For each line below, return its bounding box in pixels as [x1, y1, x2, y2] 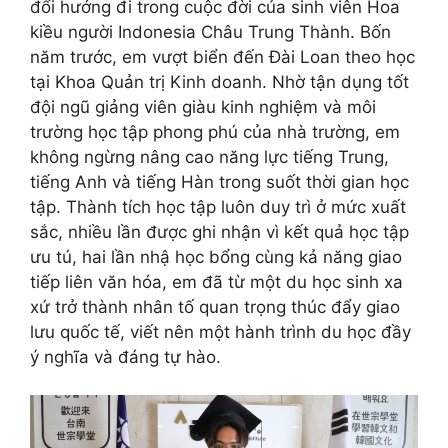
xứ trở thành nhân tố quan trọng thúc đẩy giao [30, 296, 400, 317]
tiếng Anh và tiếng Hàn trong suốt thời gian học [30, 171, 409, 192]
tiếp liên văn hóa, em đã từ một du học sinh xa [30, 271, 403, 292]
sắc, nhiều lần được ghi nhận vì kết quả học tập [30, 221, 409, 242]
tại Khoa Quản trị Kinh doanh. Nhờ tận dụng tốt [30, 71, 409, 92]
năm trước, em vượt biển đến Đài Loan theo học [30, 46, 415, 67]
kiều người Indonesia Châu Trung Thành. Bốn [30, 21, 391, 42]
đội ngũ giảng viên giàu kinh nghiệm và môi [30, 96, 376, 117]
